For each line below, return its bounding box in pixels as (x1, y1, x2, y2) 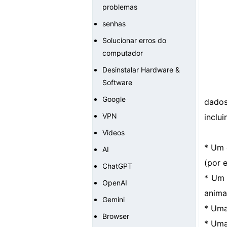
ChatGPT (102, 162, 132, 170)
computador (102, 49, 143, 57)
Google (102, 95, 126, 103)
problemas (102, 3, 137, 11)
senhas (102, 19, 126, 28)
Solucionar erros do (102, 36, 166, 45)
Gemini (102, 195, 125, 204)
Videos (102, 128, 125, 137)
